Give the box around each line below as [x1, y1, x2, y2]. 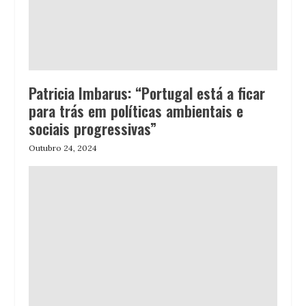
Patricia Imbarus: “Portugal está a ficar [29, 81, 266, 104]
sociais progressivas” [29, 117, 157, 139]
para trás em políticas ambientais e [29, 99, 244, 122]
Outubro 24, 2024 [29, 142, 98, 153]
